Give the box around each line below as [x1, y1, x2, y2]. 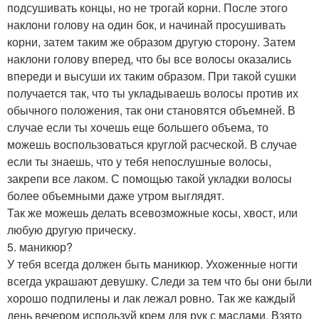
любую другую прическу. [7, 221, 136, 238]
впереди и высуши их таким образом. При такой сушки [7, 68, 296, 84]
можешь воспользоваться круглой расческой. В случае [7, 136, 297, 152]
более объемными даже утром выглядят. [7, 187, 224, 204]
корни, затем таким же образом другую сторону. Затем [7, 33, 296, 50]
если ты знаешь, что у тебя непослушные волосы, [7, 153, 271, 169]
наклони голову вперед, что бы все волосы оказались [7, 51, 291, 67]
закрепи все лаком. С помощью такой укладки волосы [7, 170, 292, 187]
